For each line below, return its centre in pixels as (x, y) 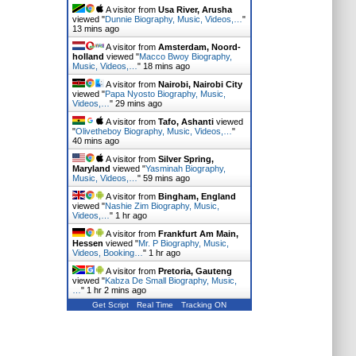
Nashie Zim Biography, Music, (162, 206)
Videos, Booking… (107, 253)
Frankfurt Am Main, (198, 234)
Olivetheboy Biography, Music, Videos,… (153, 131)
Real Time (155, 305)
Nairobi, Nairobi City (200, 84)
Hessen (87, 243)
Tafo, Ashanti (186, 122)
